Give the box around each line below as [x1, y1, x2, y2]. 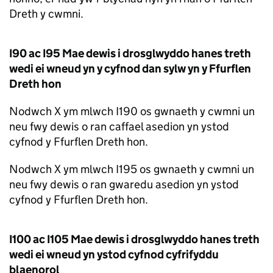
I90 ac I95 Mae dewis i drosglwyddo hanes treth [9, 46, 251, 61]
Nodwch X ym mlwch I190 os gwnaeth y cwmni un [9, 104, 255, 119]
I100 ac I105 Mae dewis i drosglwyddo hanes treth [9, 232, 260, 247]
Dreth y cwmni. [9, 7, 83, 21]
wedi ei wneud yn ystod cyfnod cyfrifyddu [9, 247, 219, 262]
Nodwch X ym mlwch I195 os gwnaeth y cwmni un [9, 162, 254, 177]
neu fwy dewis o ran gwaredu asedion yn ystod [9, 177, 239, 192]
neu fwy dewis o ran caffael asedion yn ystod [9, 119, 229, 134]
